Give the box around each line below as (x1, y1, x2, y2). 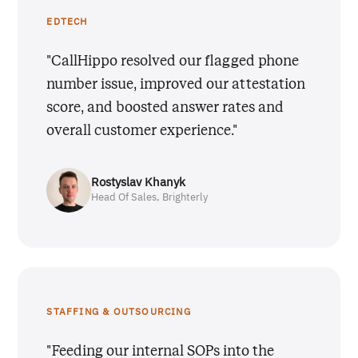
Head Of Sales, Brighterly (91, 193, 209, 204)
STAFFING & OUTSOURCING (46, 307, 191, 317)
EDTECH (46, 17, 88, 27)
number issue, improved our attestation (46, 74, 306, 93)
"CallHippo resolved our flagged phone (46, 50, 300, 70)
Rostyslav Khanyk (91, 177, 186, 189)
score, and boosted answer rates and (46, 97, 284, 117)
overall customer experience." (46, 120, 239, 140)
